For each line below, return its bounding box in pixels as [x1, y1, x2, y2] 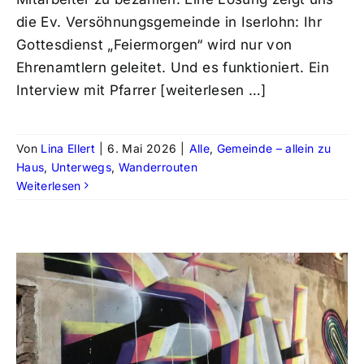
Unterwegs [51, 159, 112, 174]
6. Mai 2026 [107, 141, 177, 155]
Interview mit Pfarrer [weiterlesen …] [15, 81, 266, 98]
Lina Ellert [41, 141, 96, 155]
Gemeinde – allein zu [216, 141, 331, 155]
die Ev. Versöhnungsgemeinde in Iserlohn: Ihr [15, 13, 322, 30]
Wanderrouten [118, 159, 197, 174]
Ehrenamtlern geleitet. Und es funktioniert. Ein [15, 58, 329, 76]
